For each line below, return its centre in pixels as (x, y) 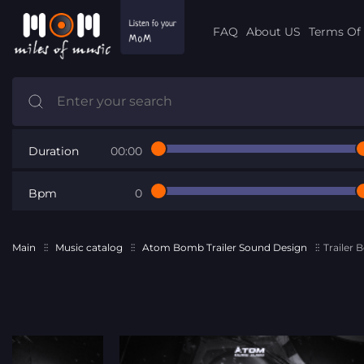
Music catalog (89, 247)
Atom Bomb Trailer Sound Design (225, 247)
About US (273, 31)
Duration (54, 151)
